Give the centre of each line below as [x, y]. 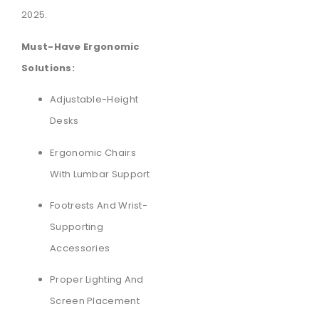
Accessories [80, 248]
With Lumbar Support [100, 174]
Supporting [77, 226]
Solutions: [48, 68]
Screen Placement [95, 301]
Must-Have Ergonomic [81, 46]
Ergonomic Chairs [93, 152]
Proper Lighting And [97, 280]
